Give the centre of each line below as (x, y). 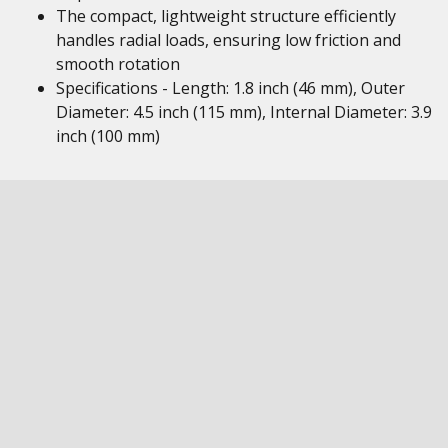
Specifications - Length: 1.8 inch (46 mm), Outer (230, 88)
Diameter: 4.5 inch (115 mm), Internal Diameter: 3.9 (244, 112)
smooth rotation (118, 64)
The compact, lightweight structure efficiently (226, 16)
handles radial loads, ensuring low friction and (228, 40)
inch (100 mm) (108, 136)
